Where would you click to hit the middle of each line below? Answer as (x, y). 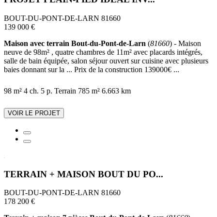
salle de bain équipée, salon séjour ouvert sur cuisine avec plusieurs (106, 61)
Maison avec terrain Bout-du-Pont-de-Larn (75, 43)
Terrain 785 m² (77, 91)
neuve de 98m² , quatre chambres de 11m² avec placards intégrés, (103, 52)
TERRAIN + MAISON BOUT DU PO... (84, 174)
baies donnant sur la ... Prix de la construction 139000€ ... (92, 70)
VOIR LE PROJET (34, 113)
